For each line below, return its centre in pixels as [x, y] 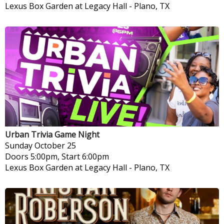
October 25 [55, 145]
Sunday [19, 145]
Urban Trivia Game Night [52, 134]
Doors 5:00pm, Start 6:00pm [57, 156]
